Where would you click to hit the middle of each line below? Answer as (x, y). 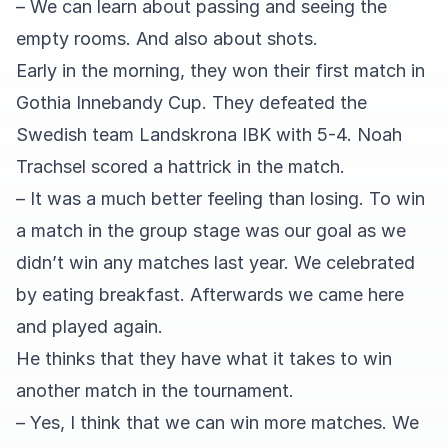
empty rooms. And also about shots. (167, 38)
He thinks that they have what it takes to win (204, 358)
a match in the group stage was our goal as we (211, 230)
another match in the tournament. (155, 390)
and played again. (89, 326)
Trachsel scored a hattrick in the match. (180, 166)
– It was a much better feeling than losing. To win (220, 198)
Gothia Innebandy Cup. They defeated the (191, 102)
